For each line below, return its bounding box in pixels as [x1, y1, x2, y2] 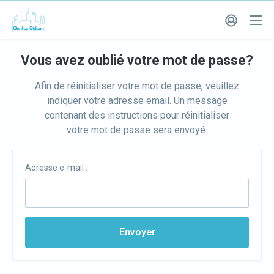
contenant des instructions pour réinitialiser [45, 109, 229, 121]
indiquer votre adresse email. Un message [46, 95, 228, 106]
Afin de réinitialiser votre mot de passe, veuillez [35, 80, 239, 92]
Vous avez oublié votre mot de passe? [21, 53, 253, 68]
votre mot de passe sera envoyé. [67, 124, 207, 136]
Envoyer [119, 226, 155, 238]
